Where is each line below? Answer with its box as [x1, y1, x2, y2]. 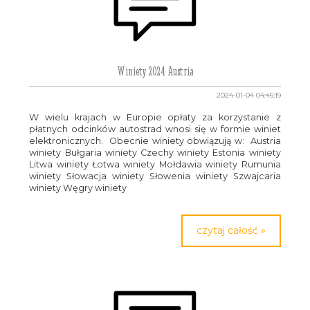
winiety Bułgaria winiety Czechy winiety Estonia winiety [29, 147, 281, 158]
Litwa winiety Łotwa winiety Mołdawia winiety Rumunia [29, 159, 281, 170]
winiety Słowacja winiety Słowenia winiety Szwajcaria [29, 171, 281, 181]
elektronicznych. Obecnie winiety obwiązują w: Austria [29, 136, 281, 146]
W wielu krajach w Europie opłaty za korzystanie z [29, 112, 281, 122]
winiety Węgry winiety [29, 183, 127, 193]
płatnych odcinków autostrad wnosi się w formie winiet [29, 124, 281, 134]
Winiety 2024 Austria [116, 64, 194, 78]
